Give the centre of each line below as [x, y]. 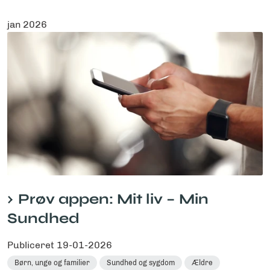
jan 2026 [27, 24]
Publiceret [32, 245]
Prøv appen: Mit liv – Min [113, 199]
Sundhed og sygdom [141, 263]
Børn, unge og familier [52, 263]
